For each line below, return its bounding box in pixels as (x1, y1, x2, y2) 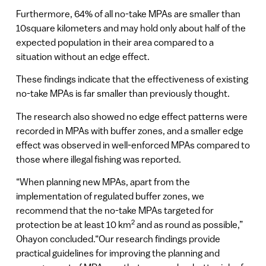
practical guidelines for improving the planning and (15, 247, 220, 258)
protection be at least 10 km (15, 218, 131, 230)
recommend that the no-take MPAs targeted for (15, 204, 214, 216)
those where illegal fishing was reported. (15, 153, 181, 164)
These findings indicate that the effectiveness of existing (15, 74, 248, 85)
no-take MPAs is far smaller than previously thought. (15, 88, 230, 99)
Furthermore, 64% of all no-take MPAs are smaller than (15, 8, 240, 19)
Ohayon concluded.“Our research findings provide (15, 233, 220, 244)
